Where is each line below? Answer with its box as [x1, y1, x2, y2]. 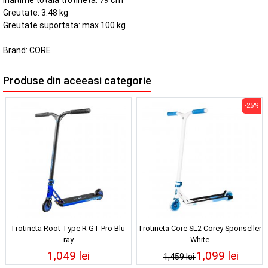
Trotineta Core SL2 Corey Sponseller [138, 223, 261, 233]
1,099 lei [196, 248, 239, 263]
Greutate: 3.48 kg [3, 8, 68, 18]
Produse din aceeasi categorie [3, 75, 151, 87]
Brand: [3, 45, 29, 56]
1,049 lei [47, 248, 90, 263]
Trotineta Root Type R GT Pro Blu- [10, 223, 127, 233]
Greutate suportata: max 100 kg [3, 20, 126, 31]
